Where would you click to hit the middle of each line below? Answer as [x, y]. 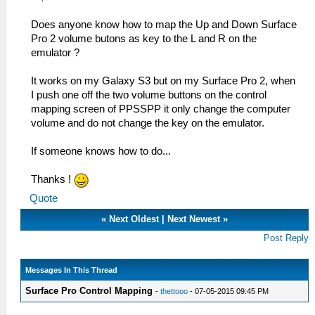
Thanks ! [52, 179]
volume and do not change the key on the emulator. [148, 123]
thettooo [174, 291]
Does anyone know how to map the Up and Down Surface [164, 25]
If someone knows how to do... [101, 151]
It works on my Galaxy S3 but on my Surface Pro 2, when [163, 81]
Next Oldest [134, 219]
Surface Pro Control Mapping [89, 290]
